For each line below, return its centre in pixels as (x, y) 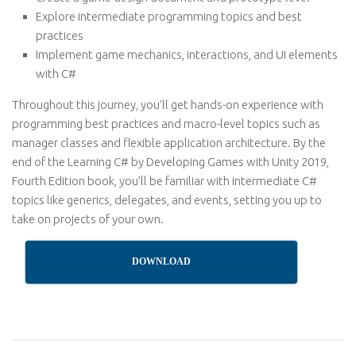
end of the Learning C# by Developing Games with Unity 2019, (170, 162)
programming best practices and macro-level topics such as (166, 124)
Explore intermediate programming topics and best (169, 16)
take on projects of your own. (88, 219)
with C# (56, 74)
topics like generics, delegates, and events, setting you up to (167, 200)
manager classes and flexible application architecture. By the (169, 143)
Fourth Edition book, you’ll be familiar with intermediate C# (164, 181)
